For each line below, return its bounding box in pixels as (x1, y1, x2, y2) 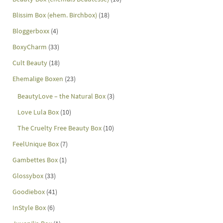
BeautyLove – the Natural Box (17, 92, 106, 101)
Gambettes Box (12, 155, 58, 165)
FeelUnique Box (12, 139, 59, 149)
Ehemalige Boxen (12, 74, 63, 84)
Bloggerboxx (12, 26, 49, 36)
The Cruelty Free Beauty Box (17, 123, 102, 133)
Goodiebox (12, 187, 45, 197)
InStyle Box (12, 203, 46, 213)
